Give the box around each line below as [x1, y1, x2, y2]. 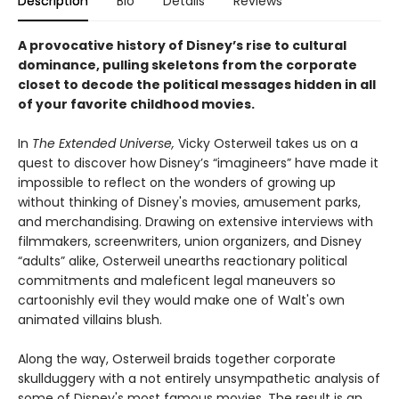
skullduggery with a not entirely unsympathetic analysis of [18, 369, 380, 387]
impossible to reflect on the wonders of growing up [18, 173, 336, 191]
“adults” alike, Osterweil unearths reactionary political [18, 251, 347, 270]
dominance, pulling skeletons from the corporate [18, 55, 357, 74]
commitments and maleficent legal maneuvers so [18, 271, 336, 289]
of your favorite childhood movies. [18, 94, 255, 113]
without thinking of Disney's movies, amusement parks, [18, 192, 361, 211]
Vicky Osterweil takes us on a [175, 134, 358, 152]
